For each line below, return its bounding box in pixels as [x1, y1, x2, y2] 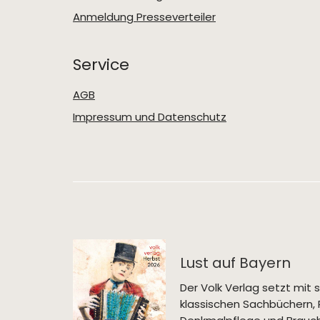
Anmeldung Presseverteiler [73, 9, 216, 25]
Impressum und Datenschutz [73, 109, 226, 125]
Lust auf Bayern [180, 253, 291, 274]
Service [73, 54, 129, 76]
